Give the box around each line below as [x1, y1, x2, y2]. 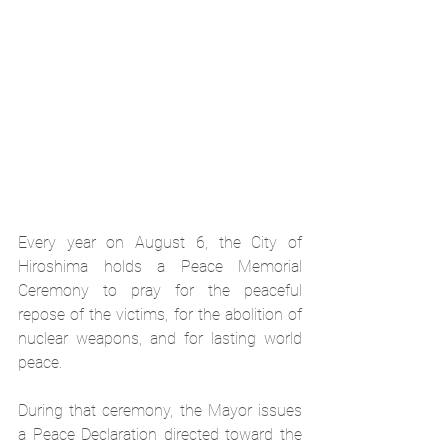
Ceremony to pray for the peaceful [18, 281, 302, 301]
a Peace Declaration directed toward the [18, 425, 302, 445]
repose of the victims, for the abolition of [18, 305, 302, 325]
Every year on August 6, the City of [18, 233, 302, 253]
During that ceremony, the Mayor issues [18, 401, 302, 421]
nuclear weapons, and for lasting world [18, 329, 302, 349]
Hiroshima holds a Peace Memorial [18, 257, 302, 277]
